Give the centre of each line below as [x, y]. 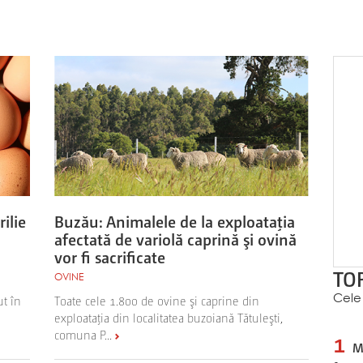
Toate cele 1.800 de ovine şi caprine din [157, 300]
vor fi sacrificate [110, 256]
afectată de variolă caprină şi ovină [176, 239]
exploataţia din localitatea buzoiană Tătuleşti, [169, 317]
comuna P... [83, 334]
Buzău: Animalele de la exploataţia [175, 221]
